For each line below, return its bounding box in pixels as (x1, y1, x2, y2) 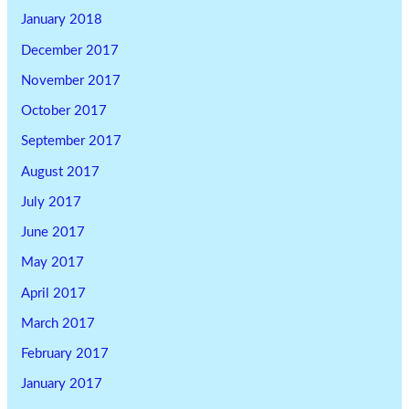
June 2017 (21, 225, 86, 240)
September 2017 (21, 134, 122, 149)
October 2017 (21, 104, 108, 119)
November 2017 (21, 73, 121, 88)
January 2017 (21, 377, 103, 392)
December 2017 (21, 43, 120, 58)
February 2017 (21, 347, 110, 362)
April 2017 (21, 286, 87, 300)
